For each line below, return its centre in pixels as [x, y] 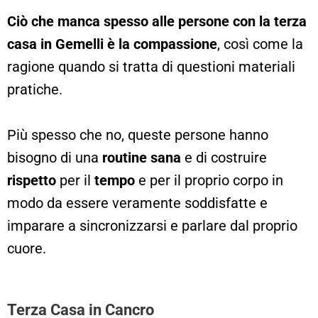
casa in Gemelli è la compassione [112, 44]
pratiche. [37, 89]
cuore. [27, 248]
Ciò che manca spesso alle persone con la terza [157, 21]
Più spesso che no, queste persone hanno [138, 135]
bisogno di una [55, 157]
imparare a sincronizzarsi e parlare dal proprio [152, 225]
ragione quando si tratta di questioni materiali [151, 66]
